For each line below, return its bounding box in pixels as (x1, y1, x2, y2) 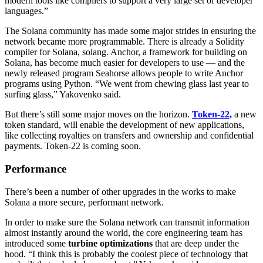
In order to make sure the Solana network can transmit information (5, 217, 249, 227)
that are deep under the (153, 238, 239, 248)
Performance (5, 162, 66, 175)
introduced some (5, 238, 68, 248)
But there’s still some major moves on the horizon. (5, 109, 192, 120)
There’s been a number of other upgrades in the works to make (5, 186, 236, 197)
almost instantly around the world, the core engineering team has (5, 227, 242, 238)
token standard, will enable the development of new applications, (5, 120, 244, 130)
